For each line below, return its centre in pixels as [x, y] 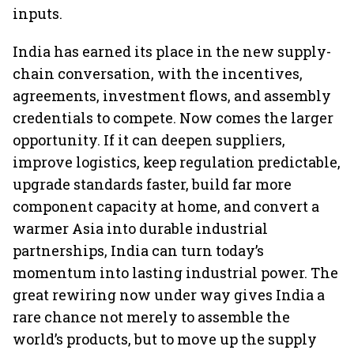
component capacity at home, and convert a [166, 206]
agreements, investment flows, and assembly [172, 96]
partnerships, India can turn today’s [138, 250]
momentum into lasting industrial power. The [175, 273]
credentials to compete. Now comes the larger [173, 118]
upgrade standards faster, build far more [152, 184]
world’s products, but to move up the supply [165, 339]
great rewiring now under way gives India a [169, 295]
